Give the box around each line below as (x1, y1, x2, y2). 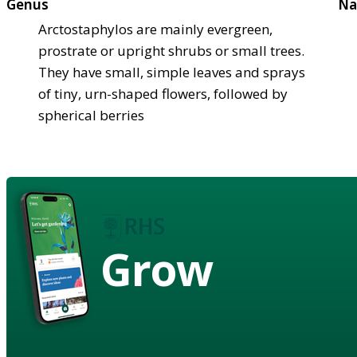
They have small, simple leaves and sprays (38, 62, 305, 81)
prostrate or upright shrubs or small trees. (38, 41, 304, 60)
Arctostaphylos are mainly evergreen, (38, 19, 273, 38)
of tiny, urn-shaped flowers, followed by (38, 84, 288, 103)
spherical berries (38, 105, 144, 124)
